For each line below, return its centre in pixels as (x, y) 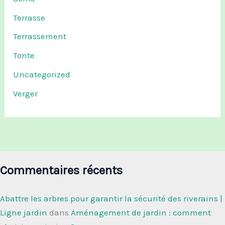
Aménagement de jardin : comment (141, 212)
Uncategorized (42, 74)
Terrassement (40, 36)
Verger (26, 93)
